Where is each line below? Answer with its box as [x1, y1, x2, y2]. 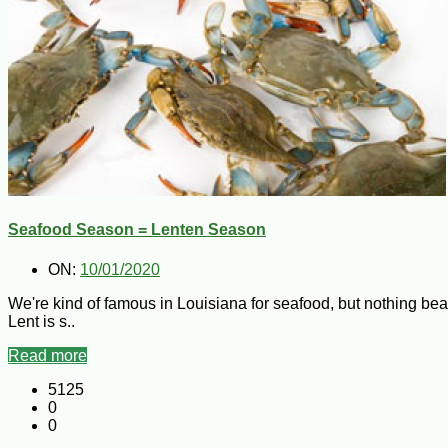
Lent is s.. [8, 312, 75, 330]
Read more [8, 346, 87, 364]
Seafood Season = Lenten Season [8, 221, 266, 239]
